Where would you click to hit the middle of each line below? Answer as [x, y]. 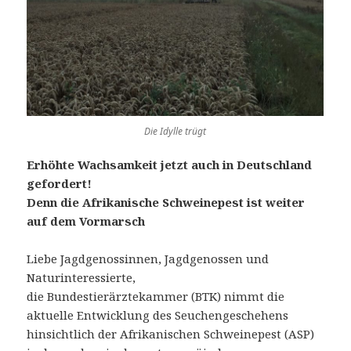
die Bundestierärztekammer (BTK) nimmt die [156, 297]
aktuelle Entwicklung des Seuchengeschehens [158, 315]
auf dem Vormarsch [86, 221]
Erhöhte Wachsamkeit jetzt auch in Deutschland [170, 165]
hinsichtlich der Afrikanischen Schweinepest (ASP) [171, 334]
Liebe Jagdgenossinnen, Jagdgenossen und [148, 259]
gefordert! [60, 184]
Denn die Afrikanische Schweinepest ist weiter [166, 203]
